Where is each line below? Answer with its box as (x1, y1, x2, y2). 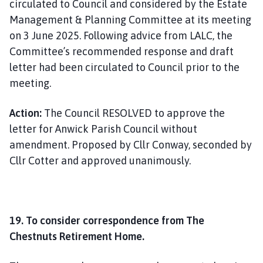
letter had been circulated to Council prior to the (9, 60, 240, 73)
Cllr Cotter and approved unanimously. (9, 154, 191, 167)
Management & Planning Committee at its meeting (9, 13, 251, 26)
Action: (9, 106, 42, 119)
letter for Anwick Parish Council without (9, 122, 197, 135)
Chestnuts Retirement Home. (9, 230, 144, 242)
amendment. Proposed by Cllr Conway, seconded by (9, 138, 252, 151)
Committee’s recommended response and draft (9, 45, 234, 58)
